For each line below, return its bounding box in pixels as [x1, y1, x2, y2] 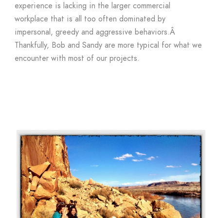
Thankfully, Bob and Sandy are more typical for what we [15, 40, 202, 51]
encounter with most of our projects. [15, 53, 140, 64]
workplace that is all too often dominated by [15, 14, 165, 25]
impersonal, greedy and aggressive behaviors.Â [15, 27, 178, 38]
